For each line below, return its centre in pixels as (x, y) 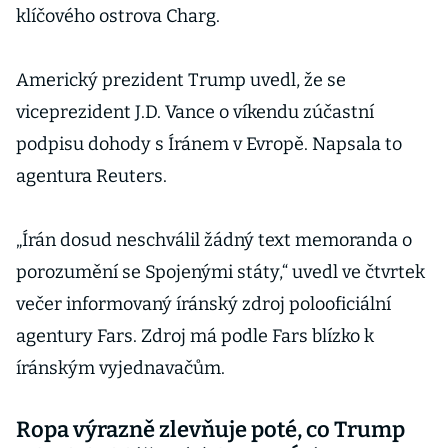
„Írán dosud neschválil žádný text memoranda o (214, 240)
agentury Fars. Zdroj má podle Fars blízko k (195, 336)
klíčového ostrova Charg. (118, 16)
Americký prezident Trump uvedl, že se (181, 80)
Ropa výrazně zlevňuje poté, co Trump (210, 429)
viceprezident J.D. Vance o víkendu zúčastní (195, 112)
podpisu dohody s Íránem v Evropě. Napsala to (209, 144)
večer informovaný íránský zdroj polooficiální (203, 304)
